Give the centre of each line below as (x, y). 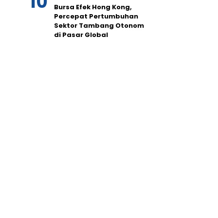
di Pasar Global (81, 35)
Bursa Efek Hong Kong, (93, 7)
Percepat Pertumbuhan (96, 17)
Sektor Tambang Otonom (99, 26)
